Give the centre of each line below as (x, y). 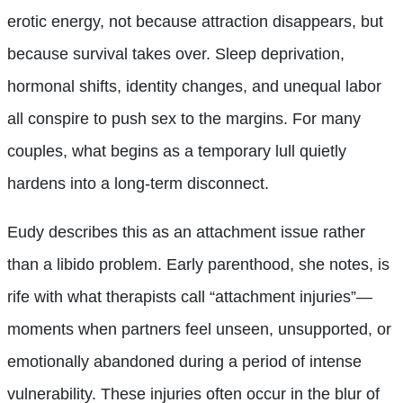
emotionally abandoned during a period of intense (184, 361)
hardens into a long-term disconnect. (138, 183)
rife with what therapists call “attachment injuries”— (190, 296)
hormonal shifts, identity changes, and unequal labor (194, 86)
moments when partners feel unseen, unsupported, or (199, 329)
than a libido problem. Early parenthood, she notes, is (198, 264)
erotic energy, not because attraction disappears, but (195, 21)
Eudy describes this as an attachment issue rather (186, 232)
